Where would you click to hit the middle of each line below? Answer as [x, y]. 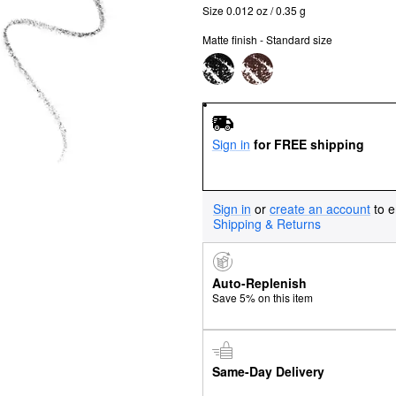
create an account [320, 208]
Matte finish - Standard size [267, 39]
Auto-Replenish [259, 283]
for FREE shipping [308, 144]
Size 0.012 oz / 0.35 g [254, 10]
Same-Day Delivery [268, 371]
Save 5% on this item [262, 298]
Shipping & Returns [267, 223]
